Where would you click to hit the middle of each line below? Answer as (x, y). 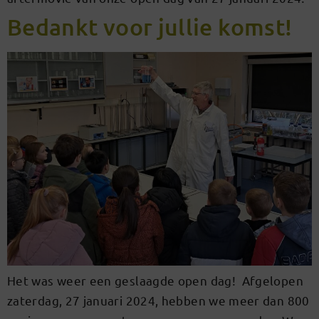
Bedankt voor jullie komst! (150, 27)
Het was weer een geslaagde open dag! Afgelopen (155, 281)
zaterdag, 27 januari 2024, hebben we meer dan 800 (158, 300)
